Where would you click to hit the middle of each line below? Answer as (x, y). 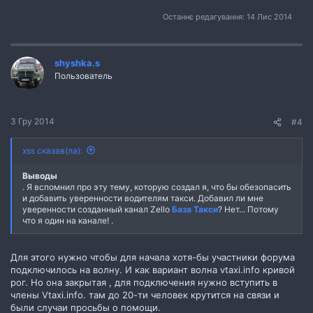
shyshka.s (77, 63)
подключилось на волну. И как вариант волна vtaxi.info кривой (153, 270)
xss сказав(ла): (52, 150)
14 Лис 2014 (269, 17)
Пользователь (83, 76)
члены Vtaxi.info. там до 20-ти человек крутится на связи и (145, 295)
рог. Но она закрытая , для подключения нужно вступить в (144, 282)
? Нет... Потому (248, 209)
